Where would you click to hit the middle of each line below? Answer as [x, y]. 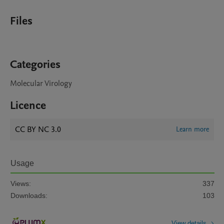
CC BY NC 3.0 [38, 129]
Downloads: [29, 195]
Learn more [192, 129]
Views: [21, 183]
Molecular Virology [41, 83]
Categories [35, 64]
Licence [28, 105]
